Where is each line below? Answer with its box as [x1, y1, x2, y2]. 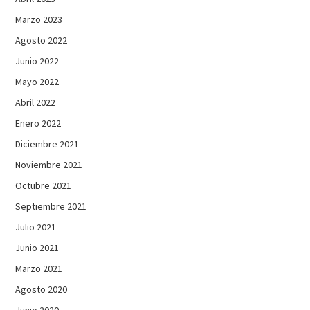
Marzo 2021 [15, 262, 63, 275]
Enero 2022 [15, 116, 62, 129]
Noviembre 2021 [15, 158, 83, 171]
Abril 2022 [15, 95, 56, 109]
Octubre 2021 [15, 179, 72, 192]
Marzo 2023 [15, 12, 63, 26]
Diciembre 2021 [15, 137, 80, 150]
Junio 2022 [15, 54, 60, 67]
